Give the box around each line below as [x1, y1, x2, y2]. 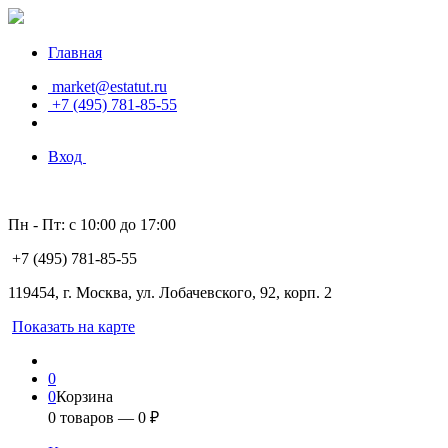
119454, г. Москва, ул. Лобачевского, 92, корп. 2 [8, 284, 332, 301]
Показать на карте [12, 318, 135, 335]
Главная [48, 44, 102, 61]
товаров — [56, 409, 138, 426]
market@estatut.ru [48, 78, 167, 95]
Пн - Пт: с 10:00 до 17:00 [8, 216, 176, 233]
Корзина [56, 388, 113, 405]
